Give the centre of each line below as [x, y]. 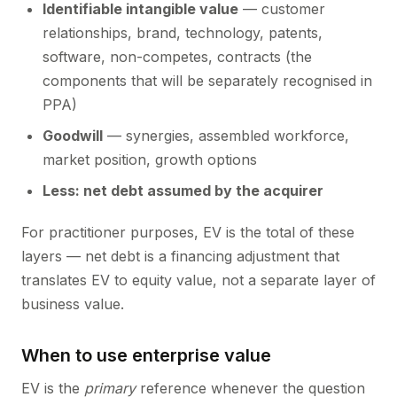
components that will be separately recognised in [207, 81]
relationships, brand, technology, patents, [183, 33]
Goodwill [73, 136]
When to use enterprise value [146, 355]
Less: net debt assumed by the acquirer [183, 191]
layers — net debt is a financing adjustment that [180, 256]
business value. [73, 304]
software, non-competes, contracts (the [177, 57]
